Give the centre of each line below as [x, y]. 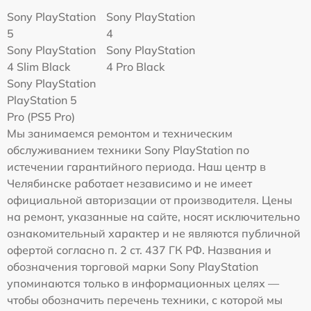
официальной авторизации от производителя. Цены [150, 200]
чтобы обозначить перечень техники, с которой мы [145, 300]
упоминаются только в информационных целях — [143, 284]
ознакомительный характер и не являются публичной [154, 234]
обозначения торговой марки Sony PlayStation [133, 267]
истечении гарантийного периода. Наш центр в [136, 167]
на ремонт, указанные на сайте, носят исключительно [153, 217]
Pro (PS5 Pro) [41, 117]
